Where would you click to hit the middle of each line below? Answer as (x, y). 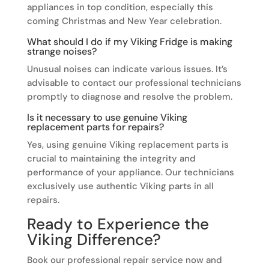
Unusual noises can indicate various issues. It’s (127, 69)
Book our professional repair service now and (124, 260)
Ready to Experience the (118, 224)
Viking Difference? (94, 240)
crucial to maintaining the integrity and (111, 159)
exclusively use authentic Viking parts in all (120, 186)
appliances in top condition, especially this (120, 8)
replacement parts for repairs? (95, 127)
